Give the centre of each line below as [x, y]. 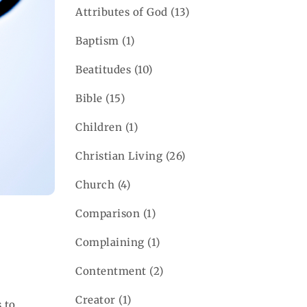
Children [99, 127]
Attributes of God [122, 12]
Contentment [111, 271]
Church [95, 184]
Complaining [110, 242]
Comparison [108, 213]
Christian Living [119, 156]
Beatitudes [103, 69]
